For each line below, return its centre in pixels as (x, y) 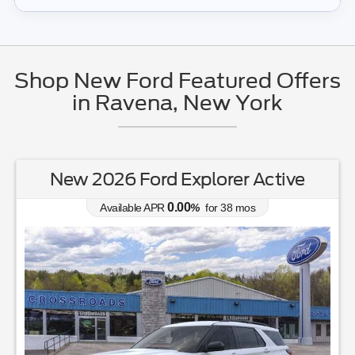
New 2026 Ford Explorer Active (177, 179)
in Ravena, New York (177, 103)
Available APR (132, 208)
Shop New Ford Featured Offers (177, 81)
